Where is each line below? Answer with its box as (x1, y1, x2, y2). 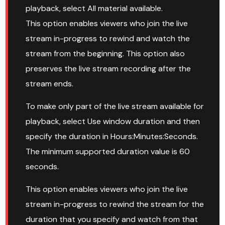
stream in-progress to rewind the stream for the (26, 199, 204, 210)
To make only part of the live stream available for (26, 101, 204, 112)
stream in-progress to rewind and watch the (26, 33, 190, 44)
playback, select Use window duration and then (26, 116, 200, 127)
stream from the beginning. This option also (26, 48, 185, 59)
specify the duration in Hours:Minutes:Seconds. (26, 131, 198, 142)
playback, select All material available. (26, 3, 163, 14)
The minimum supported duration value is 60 (26, 146, 190, 157)
